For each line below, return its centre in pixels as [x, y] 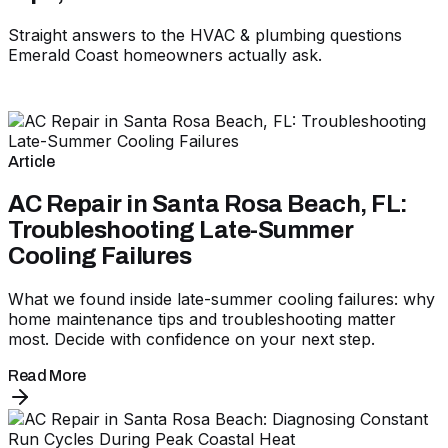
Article [31, 161]
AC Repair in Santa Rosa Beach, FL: [208, 203]
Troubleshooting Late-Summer [181, 229]
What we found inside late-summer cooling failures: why [221, 298]
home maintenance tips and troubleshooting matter [202, 318]
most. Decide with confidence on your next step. [191, 338]
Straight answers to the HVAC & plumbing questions [205, 34]
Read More [47, 375]
